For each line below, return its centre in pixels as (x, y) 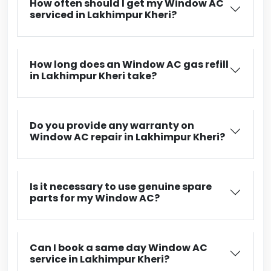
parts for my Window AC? (95, 198)
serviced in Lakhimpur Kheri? (103, 15)
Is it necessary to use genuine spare (121, 187)
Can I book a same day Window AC (119, 248)
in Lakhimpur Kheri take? (93, 76)
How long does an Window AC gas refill (129, 64)
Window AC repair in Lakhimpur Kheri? (127, 137)
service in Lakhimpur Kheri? (100, 259)
